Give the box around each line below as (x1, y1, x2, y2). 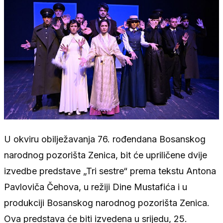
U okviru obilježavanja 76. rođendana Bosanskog (4, 133, 206, 144)
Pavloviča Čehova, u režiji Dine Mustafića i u (4, 181, 187, 192)
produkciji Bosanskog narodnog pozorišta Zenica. (4, 197, 210, 208)
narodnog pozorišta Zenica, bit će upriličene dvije (4, 149, 207, 160)
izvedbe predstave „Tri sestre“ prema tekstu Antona (4, 165, 216, 176)
